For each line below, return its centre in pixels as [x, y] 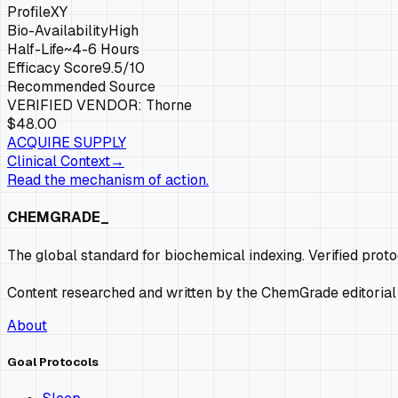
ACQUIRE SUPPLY [67, 143]
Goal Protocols [53, 362]
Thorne [169, 106]
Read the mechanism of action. [108, 180]
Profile [29, 12]
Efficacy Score [55, 68]
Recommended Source [81, 87]
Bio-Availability [58, 31]
